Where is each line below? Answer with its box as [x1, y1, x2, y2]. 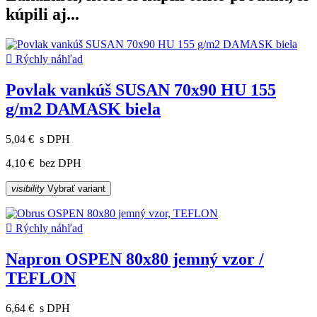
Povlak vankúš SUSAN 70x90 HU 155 [6, 81, 276, 100]
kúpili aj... [6, 5, 79, 24]
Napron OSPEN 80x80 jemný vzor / [6, 249, 264, 268]
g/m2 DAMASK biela [6, 100, 161, 119]
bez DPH [37, 157, 81, 170]
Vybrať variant [45, 183, 105, 195]
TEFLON [6, 268, 76, 287]
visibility [11, 183, 45, 195]
